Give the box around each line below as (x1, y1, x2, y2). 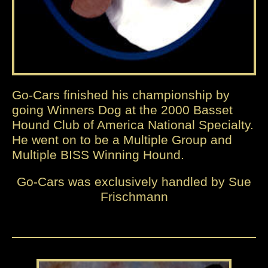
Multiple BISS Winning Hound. (12, 148, 184, 162)
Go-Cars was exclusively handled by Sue (17, 175, 251, 189)
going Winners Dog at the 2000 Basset (12, 103, 233, 117)
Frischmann (100, 190, 168, 204)
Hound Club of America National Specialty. (12, 118, 254, 132)
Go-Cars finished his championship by (12, 88, 230, 102)
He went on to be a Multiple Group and (12, 133, 232, 147)
